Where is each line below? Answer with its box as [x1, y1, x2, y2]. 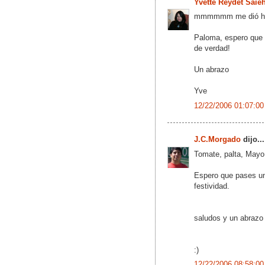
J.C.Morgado [194, 135, 241, 144]
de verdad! [194, 44, 230, 53]
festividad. [194, 181, 230, 190]
